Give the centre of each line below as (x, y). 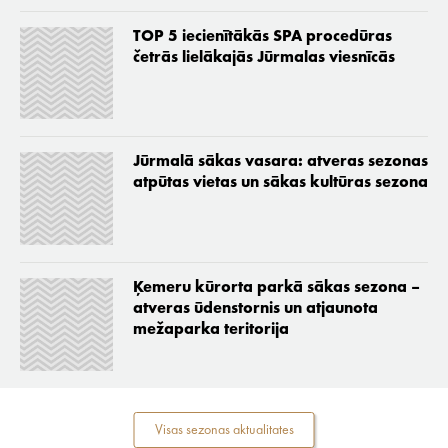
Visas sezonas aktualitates (224, 429)
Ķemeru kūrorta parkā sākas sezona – (276, 288)
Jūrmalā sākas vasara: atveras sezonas (280, 162)
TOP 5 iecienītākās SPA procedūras (262, 36)
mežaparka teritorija (210, 330)
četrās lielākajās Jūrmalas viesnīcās (263, 57)
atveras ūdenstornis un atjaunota (255, 309)
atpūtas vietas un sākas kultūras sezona (280, 183)
